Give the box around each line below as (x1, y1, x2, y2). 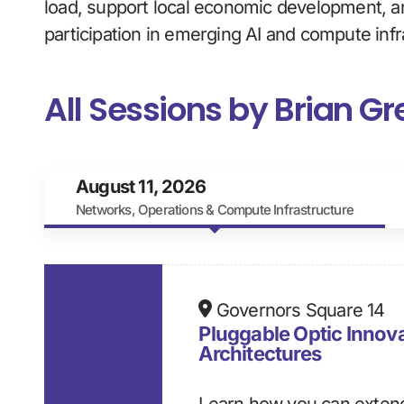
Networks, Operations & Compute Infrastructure (76, 201, 353, 219)
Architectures (198, 342, 321, 366)
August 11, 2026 (76, 176, 206, 198)
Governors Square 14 (211, 299, 385, 322)
